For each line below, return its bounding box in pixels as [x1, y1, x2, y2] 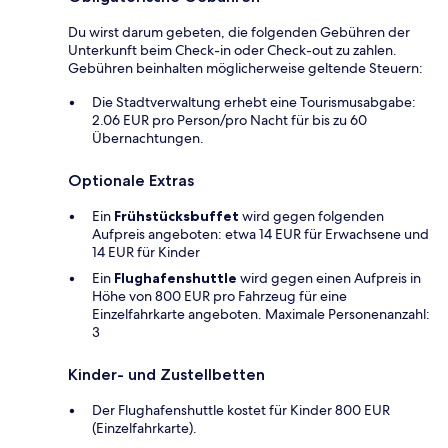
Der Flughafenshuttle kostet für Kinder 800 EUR [92, 400, 390, 419]
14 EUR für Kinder [92, 242, 200, 261]
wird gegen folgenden [239, 206, 384, 225]
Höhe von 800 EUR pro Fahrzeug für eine [92, 286, 347, 305]
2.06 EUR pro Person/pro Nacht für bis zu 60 [92, 110, 367, 129]
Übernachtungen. [92, 128, 204, 147]
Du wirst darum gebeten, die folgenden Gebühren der [68, 22, 410, 41]
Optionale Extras [68, 170, 194, 190]
